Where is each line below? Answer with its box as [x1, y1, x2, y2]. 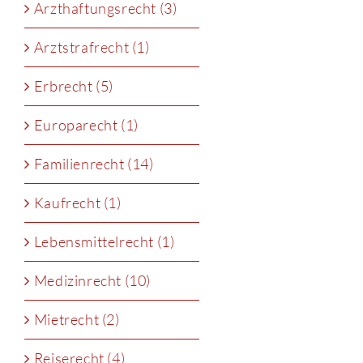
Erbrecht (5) [33, 77, 114, 96]
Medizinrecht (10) [33, 271, 152, 290]
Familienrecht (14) [33, 155, 154, 173]
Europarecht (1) [33, 116, 139, 135]
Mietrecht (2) [33, 310, 120, 329]
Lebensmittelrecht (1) [33, 233, 175, 251]
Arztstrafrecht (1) [33, 38, 150, 57]
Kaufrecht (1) [33, 194, 122, 212]
